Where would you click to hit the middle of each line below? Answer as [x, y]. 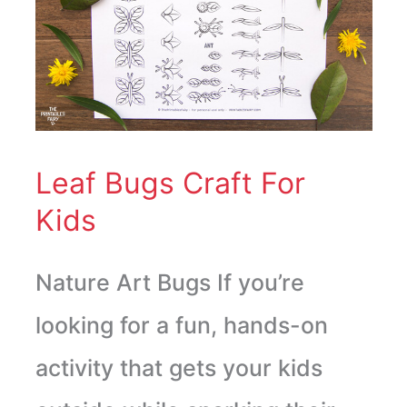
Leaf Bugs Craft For [170, 184]
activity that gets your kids [179, 368]
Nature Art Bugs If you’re [169, 283]
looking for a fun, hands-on [181, 326]
